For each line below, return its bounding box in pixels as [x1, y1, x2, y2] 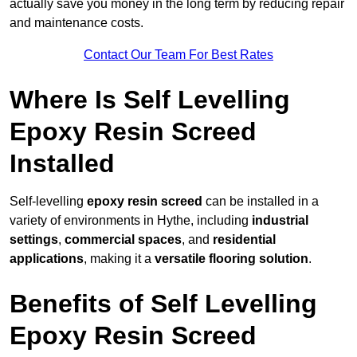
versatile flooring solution [155, 252, 308, 266]
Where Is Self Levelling [10, 85, 290, 115]
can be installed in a [202, 194, 319, 209]
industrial [252, 214, 308, 228]
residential [213, 233, 276, 247]
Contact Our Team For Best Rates [84, 48, 273, 62]
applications [10, 252, 84, 266]
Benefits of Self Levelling [10, 289, 317, 319]
